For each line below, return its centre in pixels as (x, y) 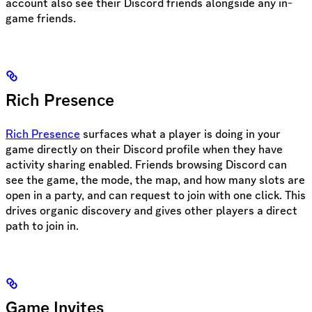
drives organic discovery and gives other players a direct (151, 210)
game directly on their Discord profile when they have (144, 149)
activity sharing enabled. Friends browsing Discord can (146, 164)
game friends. (41, 18)
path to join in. (42, 225)
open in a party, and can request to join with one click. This (156, 195)
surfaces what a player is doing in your (180, 133)
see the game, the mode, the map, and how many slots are (155, 179)
